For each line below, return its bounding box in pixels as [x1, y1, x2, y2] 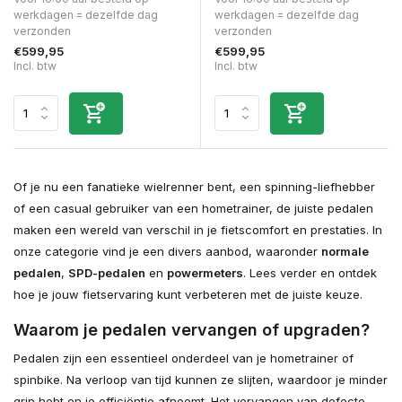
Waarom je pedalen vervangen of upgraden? [13, 319, 370, 339]
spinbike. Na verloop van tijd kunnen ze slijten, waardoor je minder [13, 371, 388, 387]
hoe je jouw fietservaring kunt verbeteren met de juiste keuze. [13, 286, 363, 301]
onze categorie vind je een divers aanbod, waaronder [13, 243, 321, 258]
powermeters [167, 265, 243, 280]
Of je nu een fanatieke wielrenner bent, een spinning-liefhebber [13, 179, 375, 194]
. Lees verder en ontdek [243, 265, 377, 280]
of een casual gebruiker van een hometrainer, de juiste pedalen [13, 200, 373, 215]
